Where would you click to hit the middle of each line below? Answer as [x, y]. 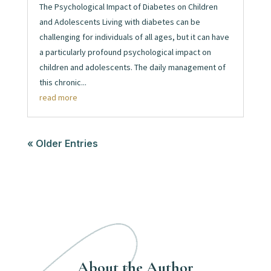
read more [58, 98]
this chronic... [63, 83]
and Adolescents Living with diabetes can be [119, 22]
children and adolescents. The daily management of [132, 67]
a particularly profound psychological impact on [125, 52]
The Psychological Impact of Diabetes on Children [128, 7]
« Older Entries [62, 144]
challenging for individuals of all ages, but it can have [134, 37]
